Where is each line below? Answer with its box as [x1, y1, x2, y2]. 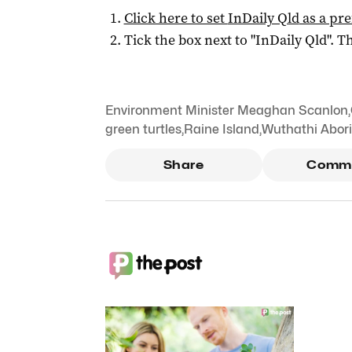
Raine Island [183, 122, 259, 137]
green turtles [104, 122, 181, 137]
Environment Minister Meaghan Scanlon [104, 103, 348, 118]
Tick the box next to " [123, 31, 255, 49]
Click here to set [123, 9, 228, 27]
